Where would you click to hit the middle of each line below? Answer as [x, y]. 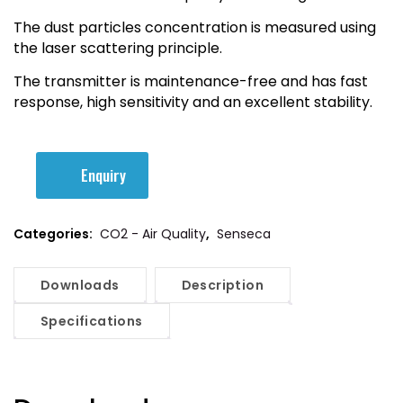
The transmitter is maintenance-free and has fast [191, 81]
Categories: [54, 233]
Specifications [92, 321]
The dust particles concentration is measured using [195, 27]
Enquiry [103, 175]
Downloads [80, 285]
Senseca [244, 233]
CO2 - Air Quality [153, 233]
